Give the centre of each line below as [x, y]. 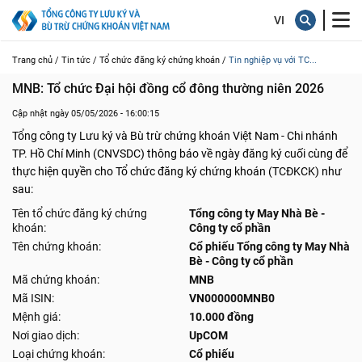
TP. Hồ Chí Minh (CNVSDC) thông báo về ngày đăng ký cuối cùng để [180, 154]
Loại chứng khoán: [59, 354]
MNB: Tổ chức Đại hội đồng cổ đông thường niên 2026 [168, 88]
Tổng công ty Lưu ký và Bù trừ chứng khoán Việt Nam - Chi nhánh [175, 136]
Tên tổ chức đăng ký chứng [80, 213]
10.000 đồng [221, 317]
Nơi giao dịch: [46, 335]
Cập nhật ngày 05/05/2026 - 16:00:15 [86, 114]
